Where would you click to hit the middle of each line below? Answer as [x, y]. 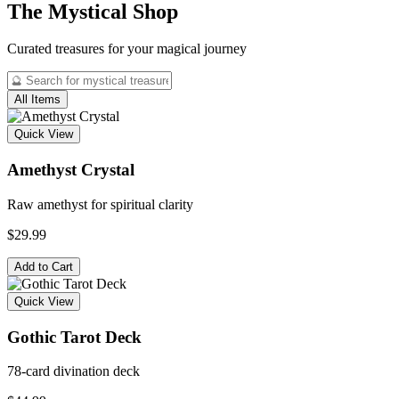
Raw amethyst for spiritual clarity [100, 204]
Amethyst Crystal [71, 170]
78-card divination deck [73, 371]
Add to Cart [44, 266]
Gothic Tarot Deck [74, 337]
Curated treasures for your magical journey [127, 49]
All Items [37, 100]
